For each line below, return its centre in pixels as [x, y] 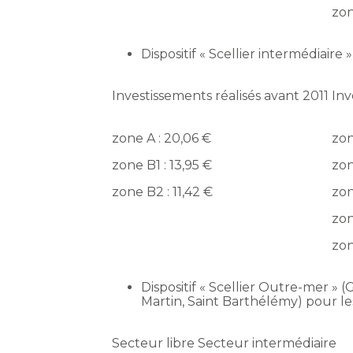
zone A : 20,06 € [162, 139]
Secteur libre [154, 344]
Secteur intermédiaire [268, 344]
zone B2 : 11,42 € [163, 192]
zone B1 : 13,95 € [162, 165]
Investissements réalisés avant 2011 [221, 96]
